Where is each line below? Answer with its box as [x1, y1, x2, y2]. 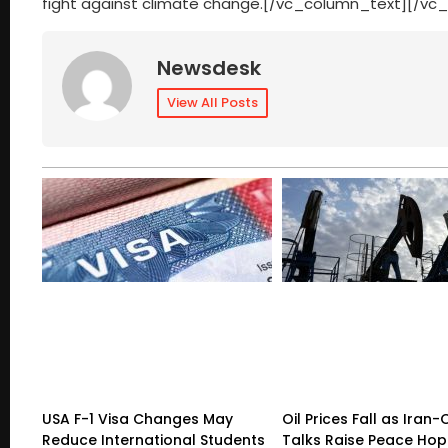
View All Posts [167, 93, 258, 113]
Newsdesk [157, 54, 261, 83]
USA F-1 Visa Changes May [42, 409, 233, 430]
